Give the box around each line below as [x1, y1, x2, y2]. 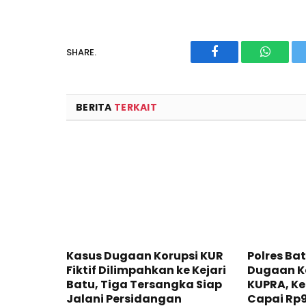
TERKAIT [113, 100, 157, 115]
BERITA [76, 100, 114, 115]
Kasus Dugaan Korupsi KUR [66, 247, 223, 264]
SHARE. [66, 45, 96, 59]
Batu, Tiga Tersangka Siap [66, 276, 222, 292]
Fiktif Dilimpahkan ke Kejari [66, 262, 226, 278]
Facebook [213, 55, 262, 68]
